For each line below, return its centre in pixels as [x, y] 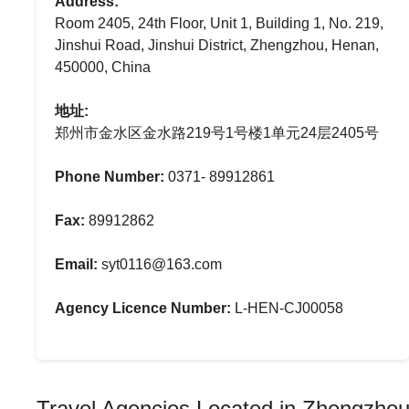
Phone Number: [110, 177]
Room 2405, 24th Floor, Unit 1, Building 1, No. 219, [219, 23]
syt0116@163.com [160, 264]
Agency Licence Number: [143, 308]
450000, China [103, 67]
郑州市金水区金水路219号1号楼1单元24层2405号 [217, 133]
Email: [76, 264]
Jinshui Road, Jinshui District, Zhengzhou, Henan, [217, 45]
